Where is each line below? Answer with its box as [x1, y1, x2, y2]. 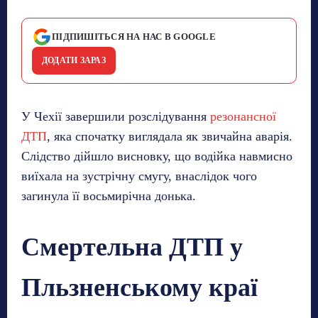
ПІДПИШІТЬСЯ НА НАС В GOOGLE [52, 31, 216, 42]
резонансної [210, 109, 276, 124]
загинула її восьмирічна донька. [21, 188, 196, 203]
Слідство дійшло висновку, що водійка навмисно [21, 148, 292, 163]
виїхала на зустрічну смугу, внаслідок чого [21, 168, 257, 183]
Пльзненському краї [21, 273, 258, 302]
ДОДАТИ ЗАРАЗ [42, 55, 106, 65]
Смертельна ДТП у [21, 232, 243, 261]
